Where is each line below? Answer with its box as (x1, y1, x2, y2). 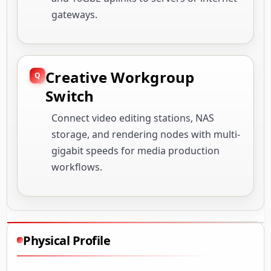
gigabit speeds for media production (51, 143, 220, 157)
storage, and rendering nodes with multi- (51, 127, 240, 141)
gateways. (51, 7, 97, 21)
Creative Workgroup (45, 67, 195, 87)
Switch (45, 85, 94, 106)
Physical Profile (23, 232, 110, 249)
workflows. (51, 160, 102, 174)
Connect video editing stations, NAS (51, 111, 214, 125)
